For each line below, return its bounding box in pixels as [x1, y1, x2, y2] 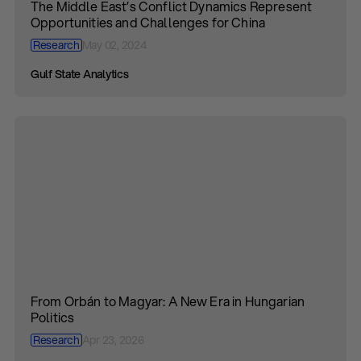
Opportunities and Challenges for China [31, 13, 266, 31]
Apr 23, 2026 [81, 332, 144, 348]
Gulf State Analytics [31, 66, 129, 82]
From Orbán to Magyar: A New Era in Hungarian [31, 292, 305, 310]
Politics [31, 308, 75, 326]
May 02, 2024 [81, 37, 147, 53]
